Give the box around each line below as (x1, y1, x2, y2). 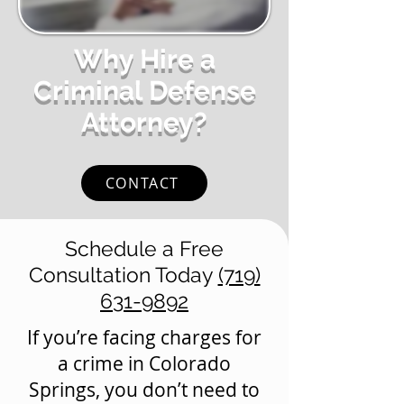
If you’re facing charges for (26, 325, 262, 350)
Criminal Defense (32, 75, 256, 106)
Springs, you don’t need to (28, 377, 260, 402)
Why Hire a (73, 43, 216, 75)
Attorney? (81, 106, 207, 138)
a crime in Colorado (57, 351, 231, 376)
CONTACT (105, 173, 180, 193)
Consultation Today (28, 262, 218, 287)
